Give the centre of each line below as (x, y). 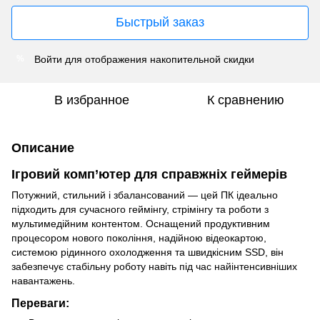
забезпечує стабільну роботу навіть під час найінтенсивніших (154, 266)
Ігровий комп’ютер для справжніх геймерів (149, 174)
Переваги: (40, 302)
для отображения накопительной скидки (158, 59)
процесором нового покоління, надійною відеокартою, (139, 237)
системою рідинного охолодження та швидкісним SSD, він (147, 252)
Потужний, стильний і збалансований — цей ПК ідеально (145, 195)
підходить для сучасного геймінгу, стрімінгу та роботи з (140, 209)
